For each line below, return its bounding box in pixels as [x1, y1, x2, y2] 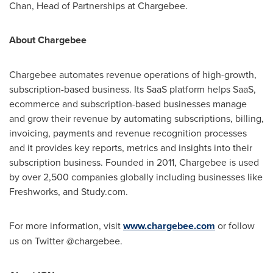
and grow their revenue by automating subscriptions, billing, [9, 112, 264, 125]
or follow [215, 219, 255, 232]
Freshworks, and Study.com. [9, 185, 128, 198]
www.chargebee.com [123, 219, 215, 233]
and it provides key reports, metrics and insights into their [9, 141, 252, 154]
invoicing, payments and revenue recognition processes [9, 126, 247, 140]
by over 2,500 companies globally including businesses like [9, 170, 263, 183]
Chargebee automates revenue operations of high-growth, [9, 68, 257, 81]
